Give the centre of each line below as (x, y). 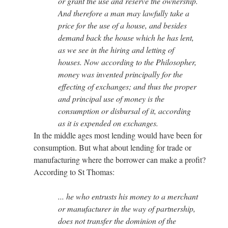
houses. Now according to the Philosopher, (127, 62)
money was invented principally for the (120, 74)
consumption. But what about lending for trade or (112, 147)
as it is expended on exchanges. (108, 123)
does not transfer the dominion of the (117, 220)
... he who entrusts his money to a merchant (128, 196)
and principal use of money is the (111, 98)
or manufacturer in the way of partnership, (127, 208)
